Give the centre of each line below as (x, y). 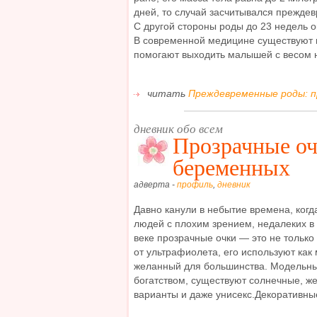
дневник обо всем (178, 128)
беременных (231, 167)
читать (166, 93)
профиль (195, 185)
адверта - (155, 185)
